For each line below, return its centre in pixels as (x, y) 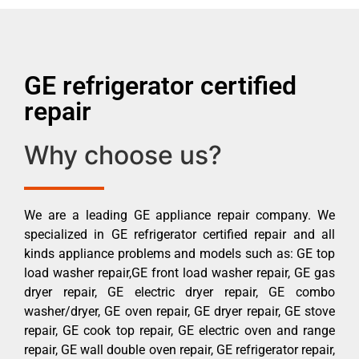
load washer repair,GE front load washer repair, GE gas (179, 272)
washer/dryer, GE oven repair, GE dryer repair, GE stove (179, 311)
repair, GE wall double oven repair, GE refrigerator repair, (179, 349)
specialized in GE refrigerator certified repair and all (179, 234)
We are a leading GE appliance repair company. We (179, 215)
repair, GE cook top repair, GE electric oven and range (179, 330)
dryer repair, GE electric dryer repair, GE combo (179, 292)
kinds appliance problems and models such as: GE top (179, 253)
